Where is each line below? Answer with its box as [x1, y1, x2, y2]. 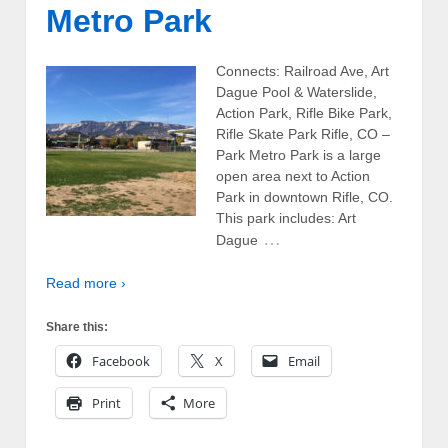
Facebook [92, 352, 150, 371]
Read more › [46, 274, 126, 291]
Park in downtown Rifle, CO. [216, 188, 393, 205]
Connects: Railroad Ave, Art [216, 62, 389, 79]
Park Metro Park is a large [216, 146, 381, 163]
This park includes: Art [216, 209, 356, 226]
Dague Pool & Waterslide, [216, 83, 377, 100]
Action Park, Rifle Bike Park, [216, 104, 392, 121]
